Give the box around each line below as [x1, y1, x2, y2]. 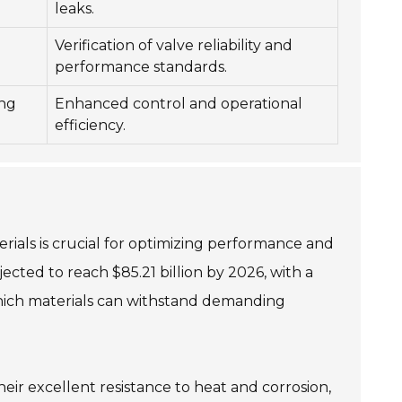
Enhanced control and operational [55, 95, 302, 112]
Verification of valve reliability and [55, 37, 293, 54]
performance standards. [55, 58, 227, 75]
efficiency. [55, 117, 126, 134]
